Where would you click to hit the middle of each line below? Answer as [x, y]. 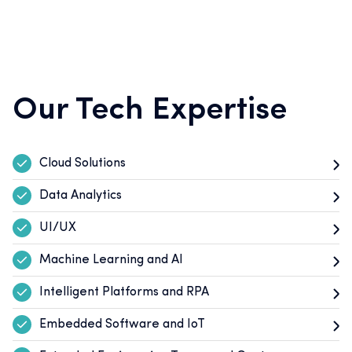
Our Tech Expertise [150, 111]
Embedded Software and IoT [122, 325]
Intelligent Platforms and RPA [124, 293]
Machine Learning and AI [111, 260]
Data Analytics [81, 196]
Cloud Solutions [82, 164]
